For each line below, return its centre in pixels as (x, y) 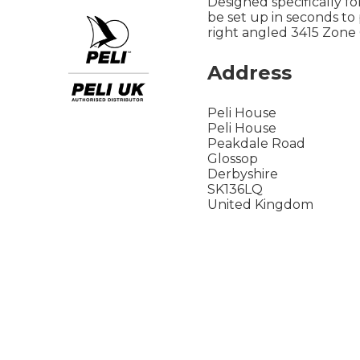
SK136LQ (235, 189)
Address (250, 72)
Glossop (233, 158)
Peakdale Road (256, 143)
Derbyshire (243, 174)
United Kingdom (260, 204)
